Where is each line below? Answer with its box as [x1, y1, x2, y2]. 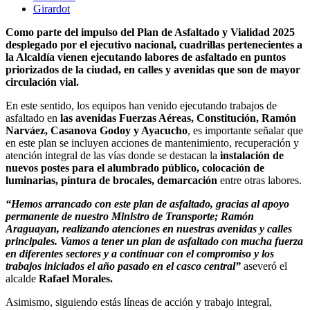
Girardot [33, 3, 70, 15]
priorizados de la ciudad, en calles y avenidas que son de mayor [6, 64, 300, 76]
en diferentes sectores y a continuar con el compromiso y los [6, 248, 274, 260]
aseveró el [244, 260, 287, 273]
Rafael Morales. [39, 273, 113, 285]
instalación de [217, 149, 284, 162]
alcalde [6, 273, 39, 285]
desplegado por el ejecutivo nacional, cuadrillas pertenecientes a [6, 39, 302, 51]
